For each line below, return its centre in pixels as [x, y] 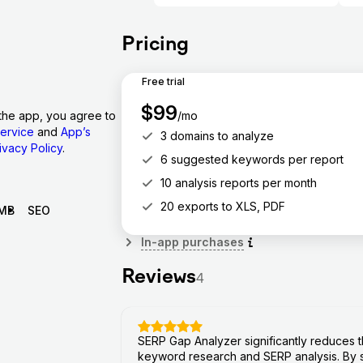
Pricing [155, 45]
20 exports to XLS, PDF [222, 206]
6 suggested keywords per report [252, 159]
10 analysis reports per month [238, 182]
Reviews [158, 278]
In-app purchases [192, 241]
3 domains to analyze [217, 135]
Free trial [163, 82]
